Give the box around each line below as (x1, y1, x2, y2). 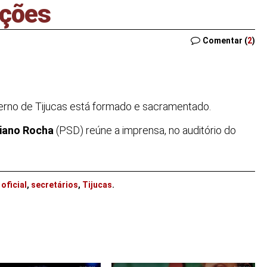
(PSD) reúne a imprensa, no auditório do (54, 124, 236, 137)
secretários (31, 179, 78, 190)
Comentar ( (203, 36, 247, 45)
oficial (1, 179, 27, 190)
